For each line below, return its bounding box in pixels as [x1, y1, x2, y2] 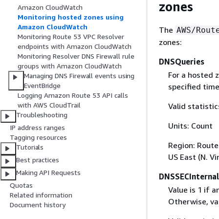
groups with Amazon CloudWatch [18, 62, 122, 70]
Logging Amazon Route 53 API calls [18, 91, 128, 100]
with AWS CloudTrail [18, 101, 81, 109]
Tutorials [16, 143, 44, 152]
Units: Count [168, 120, 213, 131]
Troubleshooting [16, 110, 67, 119]
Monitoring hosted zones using [18, 13, 124, 22]
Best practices [16, 155, 59, 164]
